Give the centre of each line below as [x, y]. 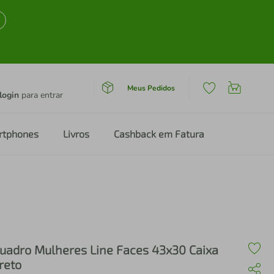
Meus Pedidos [151, 88]
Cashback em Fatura [159, 134]
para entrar [41, 95]
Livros [76, 134]
